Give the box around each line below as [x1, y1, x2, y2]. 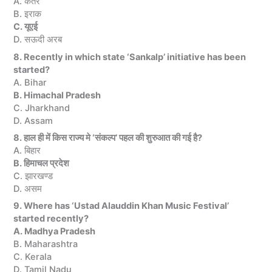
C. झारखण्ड [13, 171, 53, 182]
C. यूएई [13, 21, 38, 33]
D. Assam [13, 115, 53, 126]
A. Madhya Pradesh [13, 226, 96, 237]
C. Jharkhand [13, 102, 70, 114]
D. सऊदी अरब [13, 34, 63, 46]
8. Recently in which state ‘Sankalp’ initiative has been [13, 51, 246, 63]
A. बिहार [13, 145, 41, 157]
